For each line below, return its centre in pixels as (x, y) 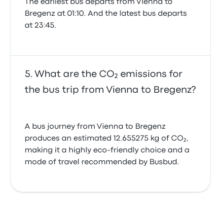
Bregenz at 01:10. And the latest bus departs (106, 14)
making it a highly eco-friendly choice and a (107, 150)
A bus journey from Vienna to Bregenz (95, 127)
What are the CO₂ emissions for (109, 74)
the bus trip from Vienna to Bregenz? (110, 90)
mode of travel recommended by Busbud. (102, 162)
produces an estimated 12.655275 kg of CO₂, (107, 139)
